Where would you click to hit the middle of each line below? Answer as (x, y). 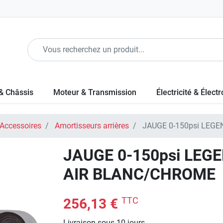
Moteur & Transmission (95, 92)
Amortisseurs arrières (92, 126)
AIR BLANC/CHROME (140, 174)
